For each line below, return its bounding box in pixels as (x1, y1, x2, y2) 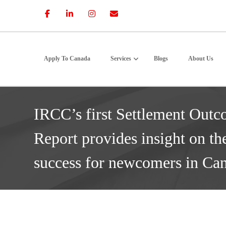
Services (110, 55, 132, 62)
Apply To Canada (44, 55, 91, 62)
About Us (188, 55, 214, 62)
